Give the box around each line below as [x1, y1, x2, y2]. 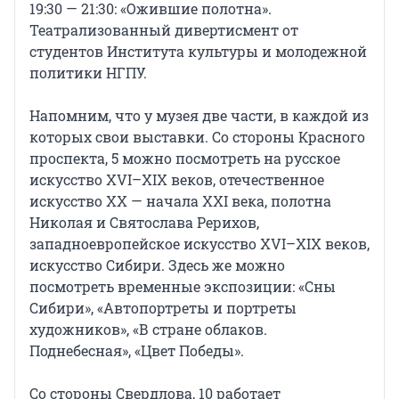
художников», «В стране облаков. [29, 320, 267, 339]
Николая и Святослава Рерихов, [29, 213, 259, 232]
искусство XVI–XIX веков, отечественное [29, 170, 324, 190]
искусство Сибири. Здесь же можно [29, 256, 285, 275]
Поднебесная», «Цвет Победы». [29, 341, 244, 361]
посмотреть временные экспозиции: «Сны [29, 277, 336, 297]
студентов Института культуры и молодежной [29, 42, 367, 61]
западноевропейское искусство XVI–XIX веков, [29, 234, 370, 254]
